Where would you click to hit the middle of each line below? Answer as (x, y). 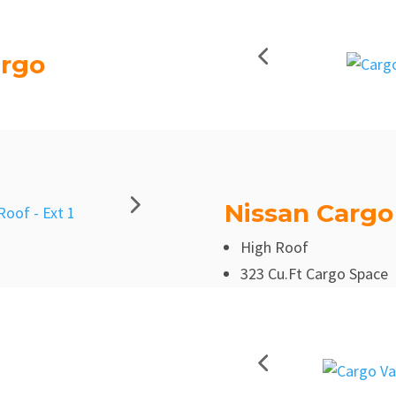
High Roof (274, 247)
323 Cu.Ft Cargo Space (314, 274)
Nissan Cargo (308, 213)
